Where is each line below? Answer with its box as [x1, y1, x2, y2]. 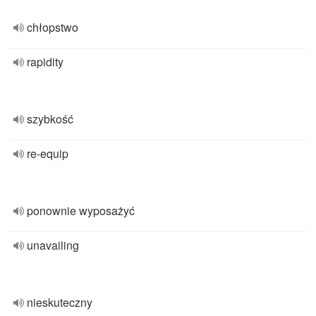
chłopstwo [27, 19, 78, 35]
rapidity [27, 54, 63, 70]
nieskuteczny [27, 294, 92, 310]
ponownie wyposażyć [27, 202, 135, 219]
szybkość [27, 111, 73, 127]
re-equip [27, 145, 68, 162]
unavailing [27, 237, 79, 253]
